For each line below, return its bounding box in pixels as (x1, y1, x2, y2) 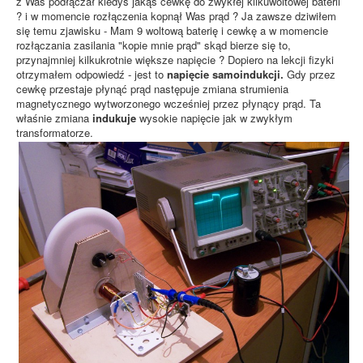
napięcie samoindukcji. (167, 66, 284, 83)
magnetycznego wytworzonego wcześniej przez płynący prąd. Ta (16, 96, 321, 112)
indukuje (92, 110, 136, 126)
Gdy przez (284, 66, 335, 83)
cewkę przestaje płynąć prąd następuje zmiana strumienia (16, 81, 288, 97)
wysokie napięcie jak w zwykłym (136, 110, 293, 126)
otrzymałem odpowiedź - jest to (16, 66, 167, 83)
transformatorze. (16, 125, 93, 141)
